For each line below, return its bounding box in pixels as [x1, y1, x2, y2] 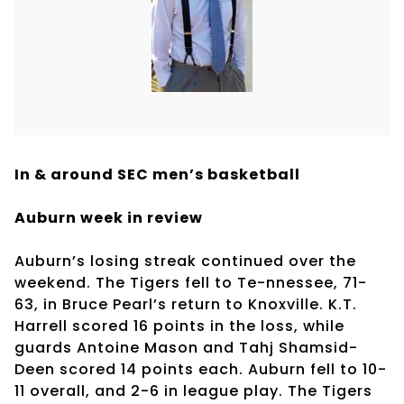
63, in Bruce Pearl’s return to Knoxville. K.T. [14, 293, 357, 315]
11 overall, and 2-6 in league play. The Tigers [14, 380, 372, 401]
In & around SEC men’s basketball [14, 163, 300, 185]
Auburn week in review [14, 207, 203, 228]
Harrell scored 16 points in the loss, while [14, 315, 344, 336]
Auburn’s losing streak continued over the [14, 250, 356, 271]
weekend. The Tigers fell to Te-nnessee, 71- [14, 271, 367, 293]
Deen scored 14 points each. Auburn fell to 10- [14, 358, 387, 380]
